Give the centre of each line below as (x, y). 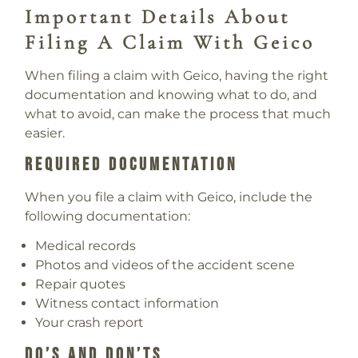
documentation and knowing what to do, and (171, 94)
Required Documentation (131, 165)
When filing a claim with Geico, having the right (176, 75)
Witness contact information (127, 304)
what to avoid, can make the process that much (177, 113)
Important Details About (157, 17)
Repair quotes (81, 284)
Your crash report (90, 323)
